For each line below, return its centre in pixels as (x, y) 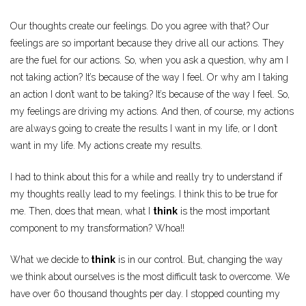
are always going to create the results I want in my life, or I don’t (144, 129)
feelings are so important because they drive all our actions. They (147, 43)
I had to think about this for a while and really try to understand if (146, 177)
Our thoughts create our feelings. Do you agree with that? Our (140, 26)
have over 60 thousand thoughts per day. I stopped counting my (145, 294)
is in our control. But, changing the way (199, 260)
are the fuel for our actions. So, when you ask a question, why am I (149, 60)
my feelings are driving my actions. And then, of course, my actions (152, 112)
